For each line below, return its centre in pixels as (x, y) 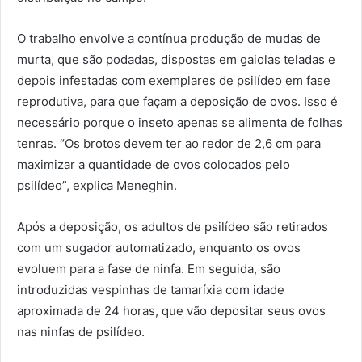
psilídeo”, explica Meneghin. (97, 185)
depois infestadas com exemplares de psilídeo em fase (174, 80)
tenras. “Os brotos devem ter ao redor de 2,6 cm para (169, 143)
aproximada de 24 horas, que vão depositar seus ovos (171, 310)
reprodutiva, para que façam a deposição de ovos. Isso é (177, 101)
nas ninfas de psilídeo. (81, 331)
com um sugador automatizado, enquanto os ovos (159, 247)
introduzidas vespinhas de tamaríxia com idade (151, 289)
